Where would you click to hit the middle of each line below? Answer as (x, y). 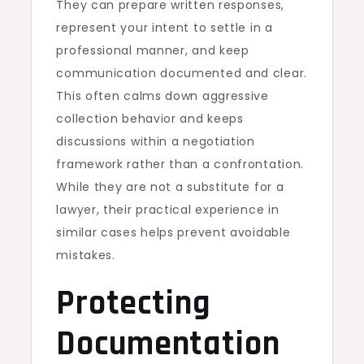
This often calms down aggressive (162, 96)
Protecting (134, 304)
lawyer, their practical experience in (168, 210)
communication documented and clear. (182, 74)
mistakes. (86, 256)
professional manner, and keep (153, 51)
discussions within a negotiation (156, 142)
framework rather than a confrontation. (180, 165)
